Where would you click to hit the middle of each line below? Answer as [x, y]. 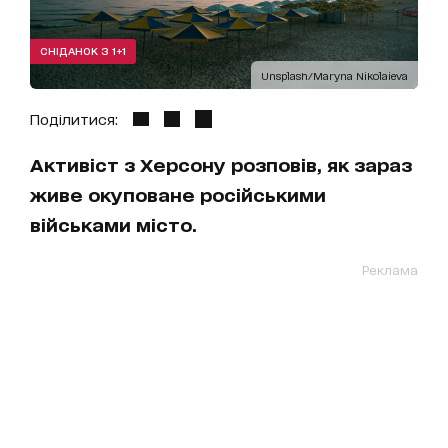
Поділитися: [74, 119]
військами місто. [113, 224]
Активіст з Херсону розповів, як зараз [221, 164]
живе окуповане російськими [178, 194]
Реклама [390, 270]
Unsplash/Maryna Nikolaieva [334, 75]
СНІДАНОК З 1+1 [83, 50]
